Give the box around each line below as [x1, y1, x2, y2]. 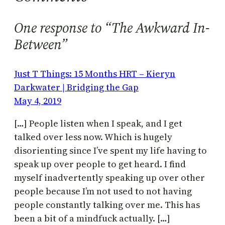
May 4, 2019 [14, 94, 61, 107]
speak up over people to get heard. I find [14, 157, 186, 170]
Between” [14, 34, 67, 54]
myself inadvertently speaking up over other [14, 171, 205, 184]
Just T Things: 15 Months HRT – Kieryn [14, 67, 175, 80]
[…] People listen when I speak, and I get [14, 117, 182, 130]
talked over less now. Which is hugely [14, 130, 172, 143]
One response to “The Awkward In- [14, 18, 210, 37]
